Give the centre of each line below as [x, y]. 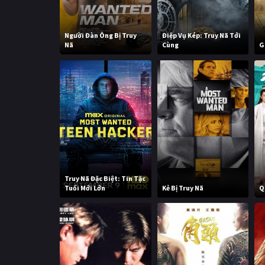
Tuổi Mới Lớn [85, 188]
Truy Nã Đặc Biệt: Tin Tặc [105, 178]
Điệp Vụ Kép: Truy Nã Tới [201, 35]
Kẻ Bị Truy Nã [182, 188]
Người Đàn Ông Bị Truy [101, 35]
